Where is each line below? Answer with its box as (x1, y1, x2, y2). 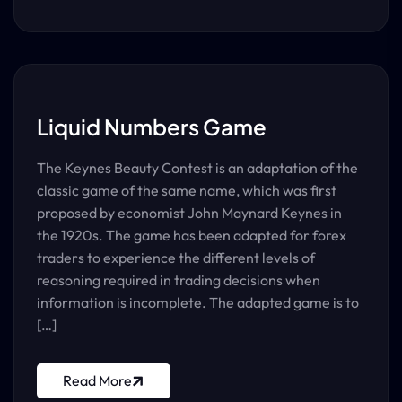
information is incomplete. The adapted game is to (37, 293, 359, 311)
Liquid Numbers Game (37, 113, 267, 140)
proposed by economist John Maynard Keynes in (37, 204, 342, 222)
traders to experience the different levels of (37, 249, 315, 267)
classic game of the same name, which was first (37, 181, 336, 199)
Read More (63, 371, 132, 389)
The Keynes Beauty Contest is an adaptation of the (37, 159, 358, 177)
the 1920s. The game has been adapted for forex (37, 226, 346, 244)
